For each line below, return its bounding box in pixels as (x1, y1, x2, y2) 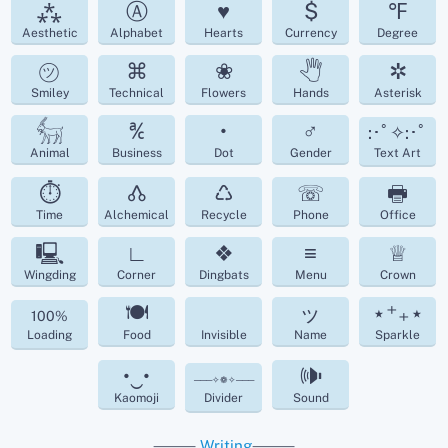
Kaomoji (114, 390, 160, 405)
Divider (204, 390, 244, 405)
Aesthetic (21, 25, 78, 40)
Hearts (204, 25, 244, 40)
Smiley (30, 85, 69, 100)
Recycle (200, 207, 247, 222)
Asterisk (373, 85, 422, 100)
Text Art (374, 145, 422, 160)
